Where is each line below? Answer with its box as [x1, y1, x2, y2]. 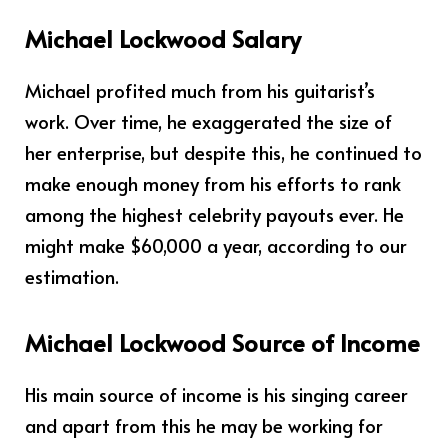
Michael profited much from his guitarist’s [25, 77, 375, 104]
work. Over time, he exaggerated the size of [25, 108, 392, 135]
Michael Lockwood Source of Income [25, 325, 420, 359]
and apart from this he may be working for [25, 411, 383, 438]
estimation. [25, 263, 119, 290]
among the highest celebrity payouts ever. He [25, 201, 404, 228]
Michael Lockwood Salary [25, 22, 301, 56]
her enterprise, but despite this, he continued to [25, 139, 422, 166]
